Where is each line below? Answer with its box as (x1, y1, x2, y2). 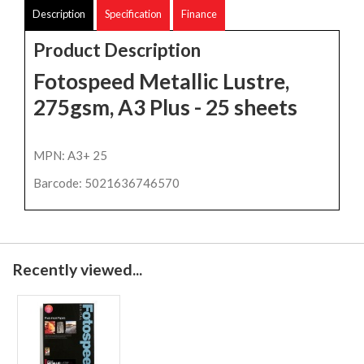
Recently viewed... (12, 260, 142, 279)
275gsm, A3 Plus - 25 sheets (33, 93, 301, 120)
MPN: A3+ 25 (33, 148, 107, 163)
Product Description (33, 38, 201, 61)
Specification (105, 6, 162, 20)
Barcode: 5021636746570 (33, 175, 180, 191)
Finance (181, 6, 217, 20)
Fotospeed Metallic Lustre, (33, 67, 289, 94)
